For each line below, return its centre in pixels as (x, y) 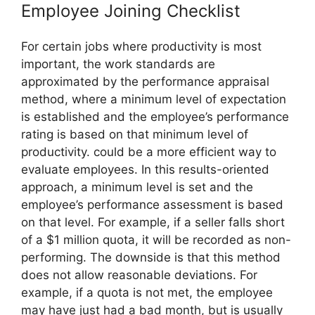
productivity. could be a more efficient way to (149, 152)
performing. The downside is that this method (151, 257)
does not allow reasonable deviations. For (139, 275)
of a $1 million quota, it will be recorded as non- (156, 239)
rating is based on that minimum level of (135, 134)
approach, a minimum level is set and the (137, 187)
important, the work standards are (118, 64)
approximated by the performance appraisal (145, 81)
